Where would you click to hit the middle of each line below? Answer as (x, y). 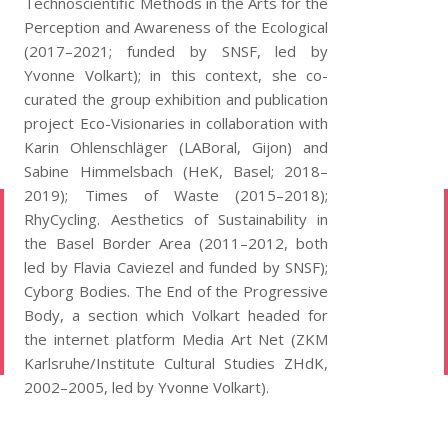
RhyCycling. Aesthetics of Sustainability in (176, 219)
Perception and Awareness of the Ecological (176, 27)
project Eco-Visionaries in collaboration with (176, 123)
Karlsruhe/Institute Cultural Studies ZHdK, (176, 363)
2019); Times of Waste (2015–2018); (176, 195)
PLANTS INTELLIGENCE (277, 425)
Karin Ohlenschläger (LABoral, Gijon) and (176, 147)
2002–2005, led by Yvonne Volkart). (147, 387)
